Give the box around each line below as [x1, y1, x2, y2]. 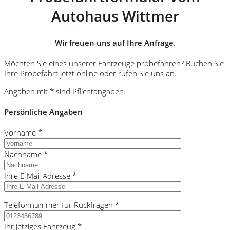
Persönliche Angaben [4, 107, 83, 118]
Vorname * [4, 127, 42, 138]
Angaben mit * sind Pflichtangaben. [4, 86, 126, 97]
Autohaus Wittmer [51, 6, 179, 26]
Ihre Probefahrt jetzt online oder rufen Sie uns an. [4, 68, 177, 79]
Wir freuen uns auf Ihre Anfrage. [54, 37, 176, 48]
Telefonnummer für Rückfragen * [4, 200, 119, 210]
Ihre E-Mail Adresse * [4, 170, 76, 181]
